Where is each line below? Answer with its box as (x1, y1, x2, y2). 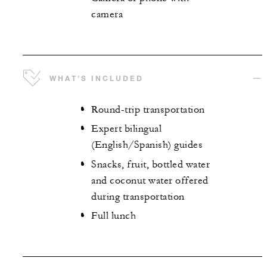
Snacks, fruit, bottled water (91, 158, 210, 170)
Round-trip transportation (91, 103, 205, 116)
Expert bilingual (91, 123, 162, 135)
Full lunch (91, 210, 136, 222)
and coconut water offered (91, 174, 209, 187)
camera (91, 8, 123, 21)
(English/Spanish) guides (91, 139, 203, 151)
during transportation (91, 190, 185, 203)
